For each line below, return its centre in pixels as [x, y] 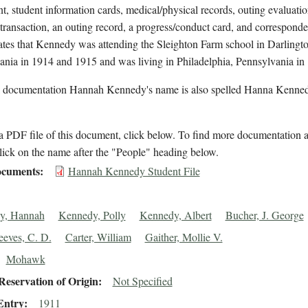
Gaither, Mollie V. [184, 237]
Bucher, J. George [264, 215]
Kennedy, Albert [175, 215]
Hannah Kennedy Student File [134, 171]
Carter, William [98, 237]
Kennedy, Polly [92, 215]
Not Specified [142, 281]
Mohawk [25, 259]
